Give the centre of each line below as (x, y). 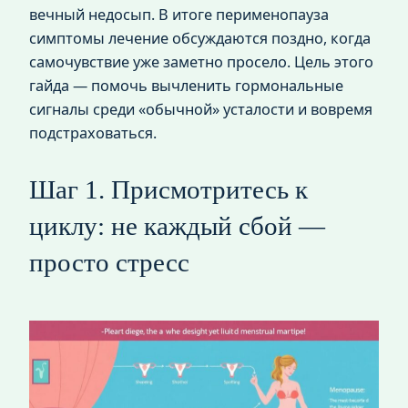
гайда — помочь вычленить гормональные (186, 85)
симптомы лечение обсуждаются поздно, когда (200, 38)
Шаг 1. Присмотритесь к (168, 189)
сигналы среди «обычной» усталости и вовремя (201, 109)
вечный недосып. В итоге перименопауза (179, 14)
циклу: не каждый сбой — (177, 225)
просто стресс (109, 262)
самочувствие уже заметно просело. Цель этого (201, 61)
